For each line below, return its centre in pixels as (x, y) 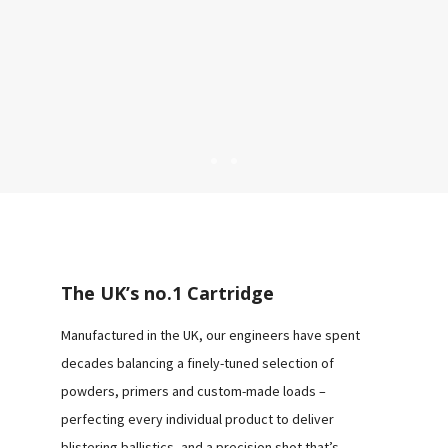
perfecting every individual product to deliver (197, 418)
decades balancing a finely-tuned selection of (197, 362)
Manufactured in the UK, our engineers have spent (210, 334)
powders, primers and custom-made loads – (193, 390)
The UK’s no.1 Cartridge (167, 292)
